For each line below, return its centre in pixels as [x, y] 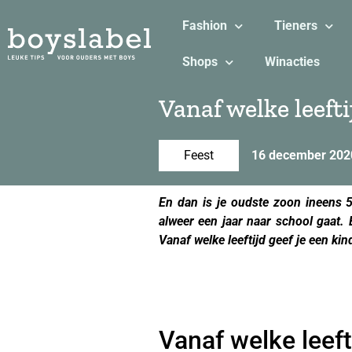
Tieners [295, 26]
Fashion [204, 26]
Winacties [292, 62]
